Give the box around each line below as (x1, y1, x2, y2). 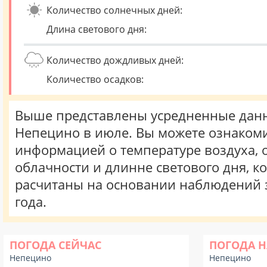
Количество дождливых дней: (46, 54, 184, 67)
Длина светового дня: (46, 23, 147, 36)
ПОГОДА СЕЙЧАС (10, 238, 101, 252)
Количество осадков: (46, 73, 144, 86)
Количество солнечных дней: (46, 4, 182, 17)
